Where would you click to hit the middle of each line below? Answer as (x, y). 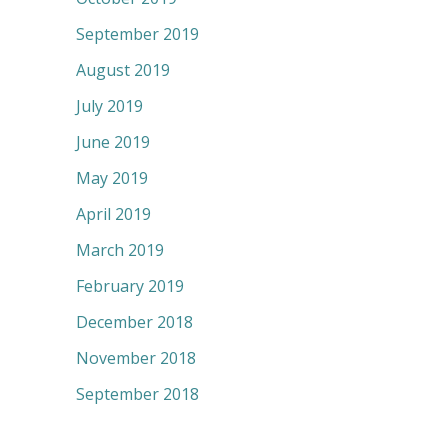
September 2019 (137, 34)
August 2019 (123, 70)
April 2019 (113, 214)
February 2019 (130, 286)
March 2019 (120, 250)
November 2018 (136, 358)
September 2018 (137, 394)
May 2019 (112, 178)
